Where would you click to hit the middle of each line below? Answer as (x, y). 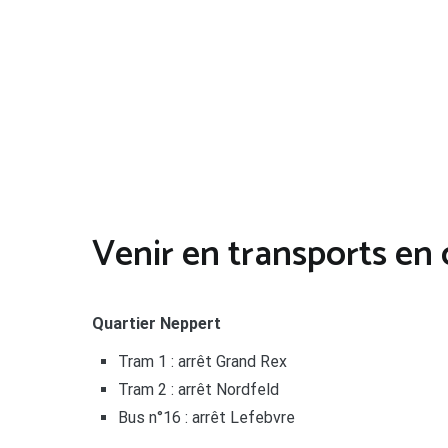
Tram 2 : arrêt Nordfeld (198, 390)
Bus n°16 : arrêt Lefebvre (206, 418)
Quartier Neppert (156, 324)
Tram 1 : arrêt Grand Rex (202, 362)
